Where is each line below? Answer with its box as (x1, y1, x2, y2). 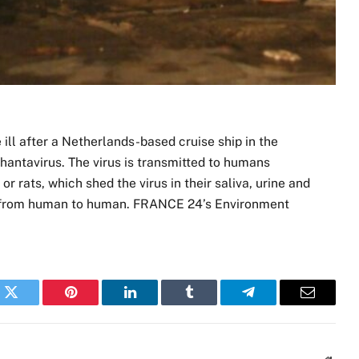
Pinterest (69, 296, 120, 312)
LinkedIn (128, 296, 182, 312)
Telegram (247, 296, 302, 312)
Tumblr (188, 296, 231, 312)
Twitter (10, 296, 52, 312)
